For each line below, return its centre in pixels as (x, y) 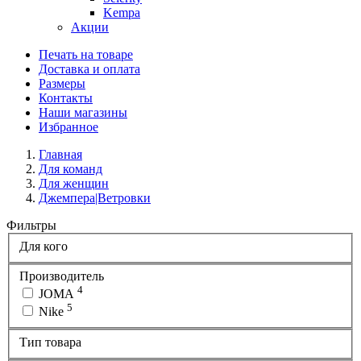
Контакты (66, 98)
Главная (60, 154)
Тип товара (50, 342)
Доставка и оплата (89, 69)
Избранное (68, 127)
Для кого (44, 246)
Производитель (62, 276)
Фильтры (31, 225)
